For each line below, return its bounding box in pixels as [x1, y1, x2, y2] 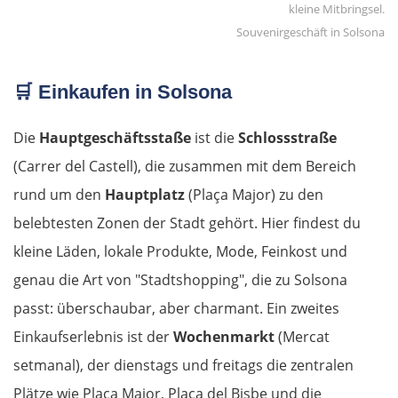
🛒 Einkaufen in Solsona [13, 81, 232, 104]
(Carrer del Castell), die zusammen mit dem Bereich [13, 156, 356, 177]
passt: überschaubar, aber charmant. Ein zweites [13, 298, 339, 319]
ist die [191, 128, 238, 148]
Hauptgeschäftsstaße [39, 128, 191, 148]
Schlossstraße [238, 128, 337, 148]
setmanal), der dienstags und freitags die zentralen [13, 355, 354, 376]
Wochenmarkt [173, 327, 275, 347]
